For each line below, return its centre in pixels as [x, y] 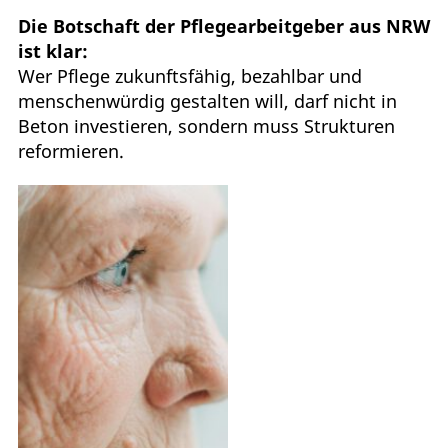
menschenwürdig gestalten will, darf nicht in [207, 100]
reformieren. [71, 150]
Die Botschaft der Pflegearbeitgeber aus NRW [224, 25]
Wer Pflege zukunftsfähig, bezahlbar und [190, 75]
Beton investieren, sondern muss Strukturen [206, 125]
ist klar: [53, 50]
